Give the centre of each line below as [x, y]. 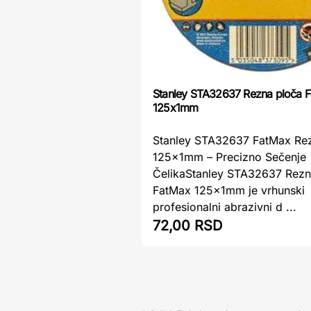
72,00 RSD [187, 225]
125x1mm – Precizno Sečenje [229, 157]
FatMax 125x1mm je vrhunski [229, 190]
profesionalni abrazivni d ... [225, 207]
